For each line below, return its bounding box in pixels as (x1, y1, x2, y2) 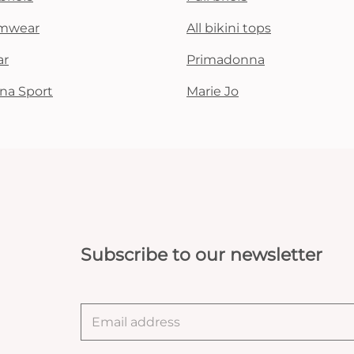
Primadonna (186, 52, 265, 67)
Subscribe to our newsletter (80, 244, 322, 265)
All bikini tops (186, 21, 271, 36)
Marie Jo (186, 84, 239, 99)
